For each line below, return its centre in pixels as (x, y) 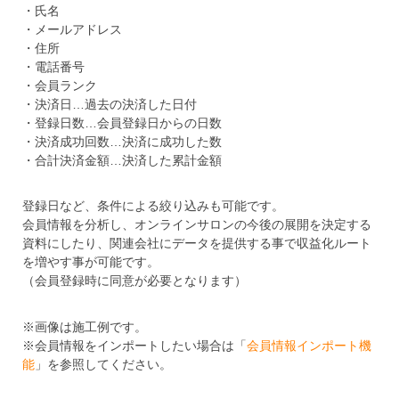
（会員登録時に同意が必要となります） (134, 281)
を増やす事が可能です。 (90, 262)
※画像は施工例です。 (84, 326)
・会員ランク (59, 85)
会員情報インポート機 (309, 345)
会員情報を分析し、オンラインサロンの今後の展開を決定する (196, 225)
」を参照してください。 (103, 364)
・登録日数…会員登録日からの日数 (122, 122)
